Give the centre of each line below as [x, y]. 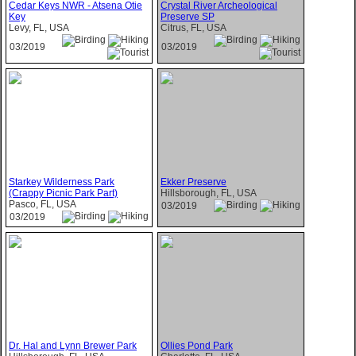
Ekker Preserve [193, 182]
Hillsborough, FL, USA [209, 193]
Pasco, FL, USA [43, 204]
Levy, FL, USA [39, 27]
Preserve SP [188, 16]
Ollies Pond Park [197, 345]
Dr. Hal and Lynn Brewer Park [73, 345]
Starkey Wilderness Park [62, 182]
